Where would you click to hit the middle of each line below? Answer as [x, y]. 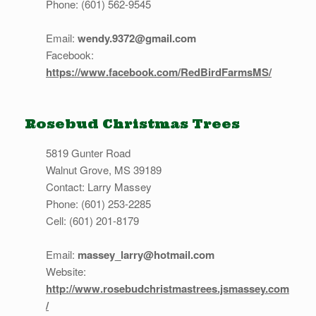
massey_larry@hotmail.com [146, 255]
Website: [66, 272]
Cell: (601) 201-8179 [92, 221]
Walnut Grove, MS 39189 [104, 170]
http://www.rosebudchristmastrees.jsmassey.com [168, 289]
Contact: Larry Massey [99, 187]
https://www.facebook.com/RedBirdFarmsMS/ [159, 72]
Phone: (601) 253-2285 [98, 204]
